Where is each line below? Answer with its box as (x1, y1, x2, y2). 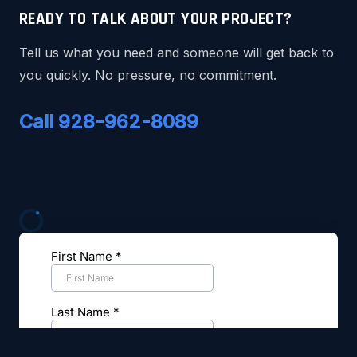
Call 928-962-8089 (19, 109, 198, 133)
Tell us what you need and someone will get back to (19, 44, 334, 61)
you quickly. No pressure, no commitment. (19, 66, 277, 83)
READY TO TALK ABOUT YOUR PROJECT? (19, 8, 292, 29)
